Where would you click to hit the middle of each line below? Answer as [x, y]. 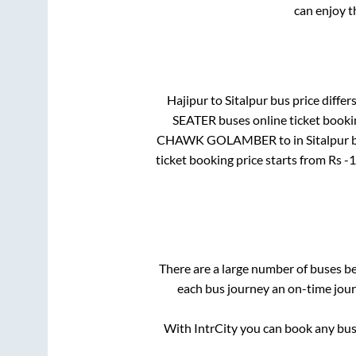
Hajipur [188, 99]
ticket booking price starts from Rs [250, 159]
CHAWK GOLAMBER [216, 139]
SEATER [194, 119]
